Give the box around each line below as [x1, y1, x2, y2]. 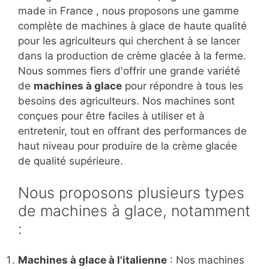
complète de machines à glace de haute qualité [18, 20, 247, 32]
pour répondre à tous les [122, 80, 243, 92]
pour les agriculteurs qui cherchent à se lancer [18, 35, 240, 47]
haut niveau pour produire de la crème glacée [18, 140, 237, 153]
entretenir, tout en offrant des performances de [18, 125, 247, 138]
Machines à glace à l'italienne [18, 254, 167, 267]
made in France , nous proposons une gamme [18, 5, 239, 17]
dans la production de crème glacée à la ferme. [18, 50, 246, 62]
